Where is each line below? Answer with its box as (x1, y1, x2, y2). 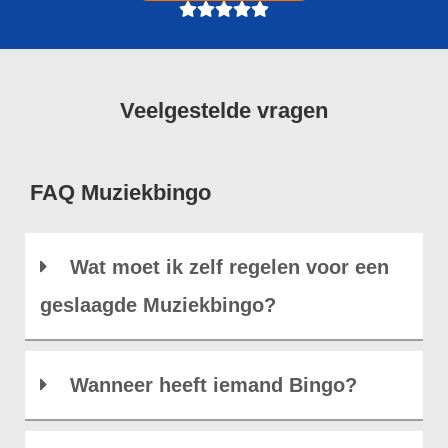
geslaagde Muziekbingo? (40, 294, 276, 316)
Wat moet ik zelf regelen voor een (70, 256, 389, 278)
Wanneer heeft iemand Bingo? (70, 374, 357, 396)
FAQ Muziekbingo (30, 180, 211, 205)
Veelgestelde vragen (120, 98, 328, 123)
